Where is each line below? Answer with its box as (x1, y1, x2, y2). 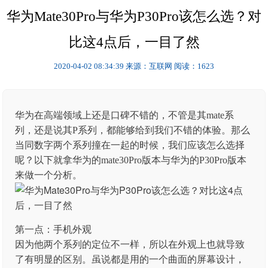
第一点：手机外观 (15, 224, 92, 234)
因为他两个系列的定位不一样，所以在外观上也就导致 (15, 239, 245, 249)
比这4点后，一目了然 (68, 35, 200, 50)
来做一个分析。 (15, 170, 83, 180)
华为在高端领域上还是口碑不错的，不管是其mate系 (15, 110, 234, 120)
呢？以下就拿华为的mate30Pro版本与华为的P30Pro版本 (15, 155, 247, 165)
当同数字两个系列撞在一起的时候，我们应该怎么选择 (15, 140, 245, 150)
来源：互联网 (126, 62, 172, 71)
